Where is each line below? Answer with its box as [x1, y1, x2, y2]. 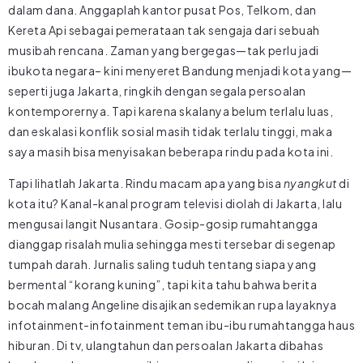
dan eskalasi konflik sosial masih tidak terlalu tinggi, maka [8, 123, 332, 139]
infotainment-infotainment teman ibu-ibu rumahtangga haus [8, 317, 355, 332]
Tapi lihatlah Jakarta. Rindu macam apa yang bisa [8, 175, 284, 190]
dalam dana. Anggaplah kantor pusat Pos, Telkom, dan [8, 2, 317, 17]
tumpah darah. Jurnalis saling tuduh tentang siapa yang [8, 256, 316, 271]
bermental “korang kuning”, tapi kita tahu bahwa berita [8, 276, 317, 292]
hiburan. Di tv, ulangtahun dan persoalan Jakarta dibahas [8, 337, 323, 352]
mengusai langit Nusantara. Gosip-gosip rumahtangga [8, 216, 318, 231]
